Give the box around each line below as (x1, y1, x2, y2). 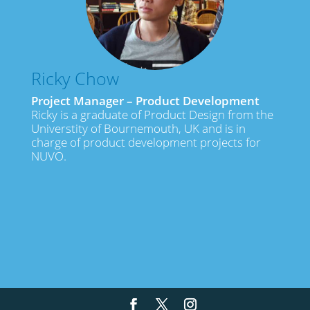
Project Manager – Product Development (30, 93, 259, 109)
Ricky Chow (30, 66, 119, 91)
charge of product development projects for (30, 134, 261, 151)
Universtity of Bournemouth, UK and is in (30, 120, 246, 137)
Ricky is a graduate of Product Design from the (30, 107, 273, 123)
